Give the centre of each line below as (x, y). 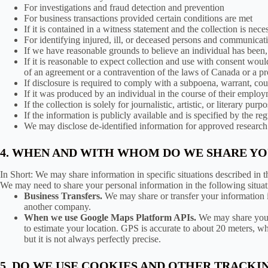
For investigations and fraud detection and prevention (124, 7)
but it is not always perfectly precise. (92, 239)
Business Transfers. (63, 196)
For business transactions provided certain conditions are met (138, 18)
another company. (57, 207)
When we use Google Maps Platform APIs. (110, 217)
